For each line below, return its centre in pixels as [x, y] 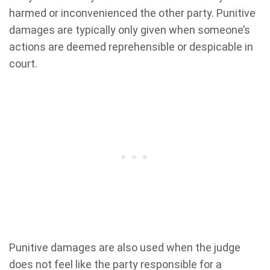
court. [23, 64]
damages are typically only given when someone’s [130, 30]
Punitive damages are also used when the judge [125, 248]
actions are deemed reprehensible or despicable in [131, 47]
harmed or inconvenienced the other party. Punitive [132, 13]
